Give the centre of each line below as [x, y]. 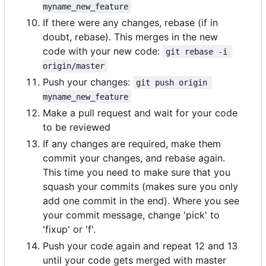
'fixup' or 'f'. [69, 229]
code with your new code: [103, 51]
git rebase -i [199, 52]
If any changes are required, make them [132, 144]
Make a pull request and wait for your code [140, 113]
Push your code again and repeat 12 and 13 [140, 246]
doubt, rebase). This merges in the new [130, 37]
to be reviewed [77, 127]
